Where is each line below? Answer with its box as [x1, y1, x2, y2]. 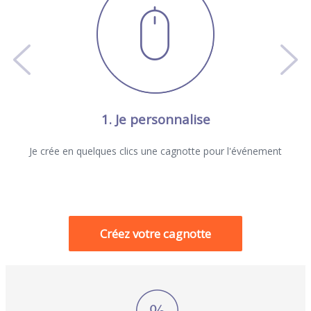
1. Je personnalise [101, 110, 210, 128]
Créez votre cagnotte [100, 226, 211, 242]
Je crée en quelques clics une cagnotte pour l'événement [29, 144, 282, 158]
